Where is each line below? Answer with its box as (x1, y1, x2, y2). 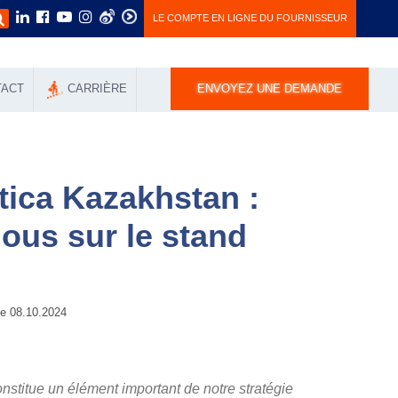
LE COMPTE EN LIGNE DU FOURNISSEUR (153, 12, 347, 23)
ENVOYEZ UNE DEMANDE (197, 82, 342, 95)
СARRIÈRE (67, 82, 127, 95)
